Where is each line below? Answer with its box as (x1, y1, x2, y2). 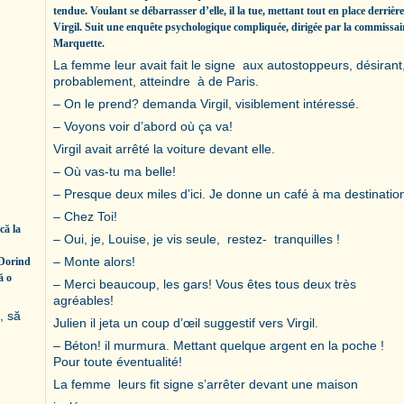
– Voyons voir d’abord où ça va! (53, 118, 233, 133)
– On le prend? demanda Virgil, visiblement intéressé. (53, 96, 359, 111)
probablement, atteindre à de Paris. (53, 73, 259, 88)
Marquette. (53, 36, 105, 50)
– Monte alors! (53, 253, 135, 269)
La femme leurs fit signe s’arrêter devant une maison (53, 376, 358, 391)
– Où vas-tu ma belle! (53, 163, 176, 179)
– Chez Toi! (53, 208, 117, 224)
